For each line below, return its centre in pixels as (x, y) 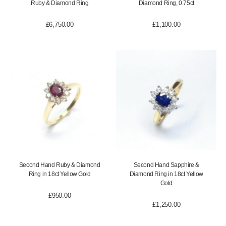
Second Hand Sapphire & (166, 165)
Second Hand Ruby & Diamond (60, 165)
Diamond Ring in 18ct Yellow (166, 174)
